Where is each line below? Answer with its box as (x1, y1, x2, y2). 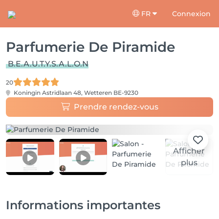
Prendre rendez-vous (73, 102, 158, 111)
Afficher (173, 146, 205, 155)
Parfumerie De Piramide (6, 39, 175, 55)
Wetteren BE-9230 (84, 89, 138, 96)
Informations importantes (6, 197, 160, 212)
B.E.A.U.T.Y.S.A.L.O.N (8, 59, 88, 68)
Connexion (172, 9, 211, 18)
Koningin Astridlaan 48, (12, 89, 84, 96)
